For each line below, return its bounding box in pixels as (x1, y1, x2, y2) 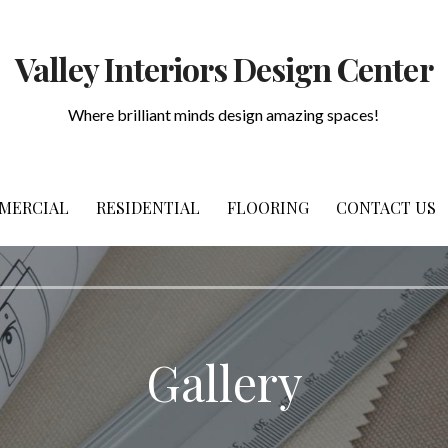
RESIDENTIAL (96, 196, 200, 218)
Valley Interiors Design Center (15, 47, 433, 91)
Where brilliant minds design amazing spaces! (68, 105, 380, 125)
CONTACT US (336, 196, 436, 218)
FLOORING (227, 196, 309, 218)
